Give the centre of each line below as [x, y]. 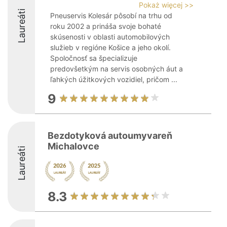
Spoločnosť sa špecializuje [94, 58]
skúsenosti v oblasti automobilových [110, 37]
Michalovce [73, 146]
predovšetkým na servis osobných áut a [117, 69]
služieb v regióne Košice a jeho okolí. [110, 47]
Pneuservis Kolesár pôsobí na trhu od [111, 15]
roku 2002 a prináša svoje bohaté [106, 26]
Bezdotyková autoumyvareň [110, 136]
